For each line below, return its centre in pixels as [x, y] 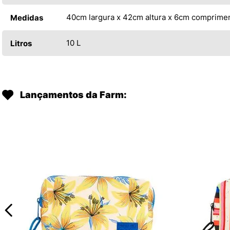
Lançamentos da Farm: [73, 94]
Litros [21, 43]
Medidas [27, 17]
